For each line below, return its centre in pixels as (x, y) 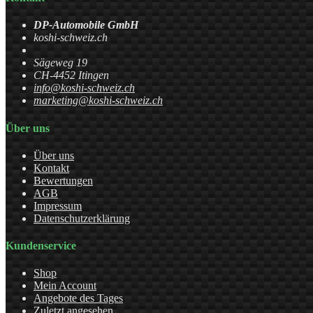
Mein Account (65, 286)
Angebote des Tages (78, 298)
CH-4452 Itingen (71, 75)
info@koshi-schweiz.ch (84, 88)
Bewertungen (63, 180)
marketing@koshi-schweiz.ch (98, 101)
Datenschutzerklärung (82, 218)
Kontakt (51, 168)
